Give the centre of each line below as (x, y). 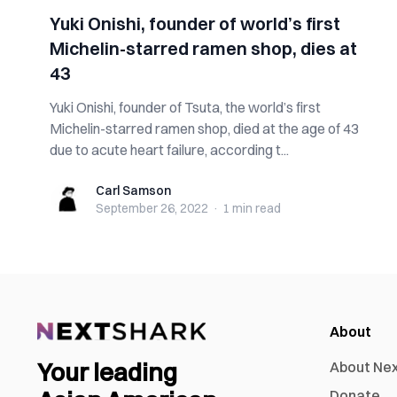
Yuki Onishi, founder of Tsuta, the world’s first (185, 107)
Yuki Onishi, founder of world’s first (195, 23)
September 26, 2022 (152, 208)
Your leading (107, 373)
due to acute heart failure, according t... (169, 150)
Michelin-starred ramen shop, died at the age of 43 (204, 128)
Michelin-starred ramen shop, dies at (203, 48)
